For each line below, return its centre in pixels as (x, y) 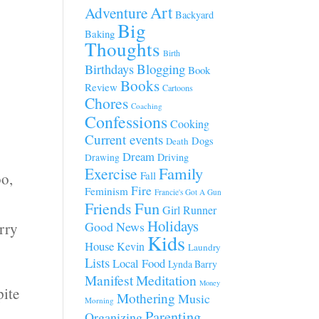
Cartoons (178, 88)
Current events (124, 139)
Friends (109, 208)
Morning (100, 300)
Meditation (167, 280)
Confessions (126, 122)
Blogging (161, 69)
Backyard (195, 15)
